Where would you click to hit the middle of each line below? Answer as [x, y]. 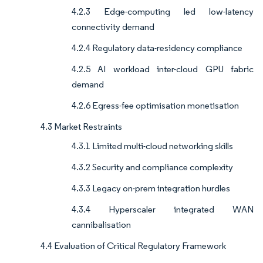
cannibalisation [101, 225]
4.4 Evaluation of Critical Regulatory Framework [133, 246]
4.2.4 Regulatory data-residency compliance [157, 48]
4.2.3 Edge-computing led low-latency [163, 12]
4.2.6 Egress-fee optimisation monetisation [155, 106]
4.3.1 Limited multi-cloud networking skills [152, 146]
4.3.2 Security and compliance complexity [152, 167]
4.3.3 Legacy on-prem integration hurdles [151, 188]
